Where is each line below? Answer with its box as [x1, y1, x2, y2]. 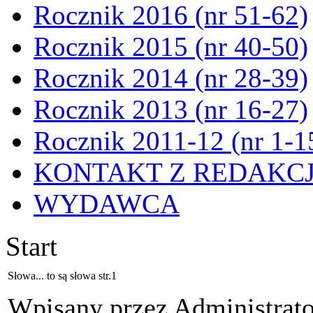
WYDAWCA [34, 189, 180, 219]
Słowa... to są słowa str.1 [8, 270, 117, 282]
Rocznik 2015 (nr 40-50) [34, 31, 308, 61]
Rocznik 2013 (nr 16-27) [34, 94, 308, 124]
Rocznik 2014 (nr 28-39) [34, 63, 308, 93]
